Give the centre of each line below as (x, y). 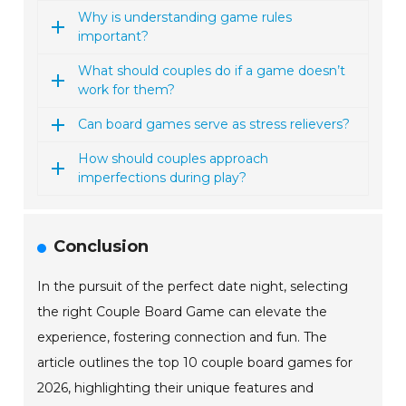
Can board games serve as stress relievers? (214, 125)
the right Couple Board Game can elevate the (183, 312)
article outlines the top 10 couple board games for (195, 363)
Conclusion (101, 247)
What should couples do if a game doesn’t (212, 71)
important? (114, 37)
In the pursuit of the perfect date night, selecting (193, 287)
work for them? (127, 90)
